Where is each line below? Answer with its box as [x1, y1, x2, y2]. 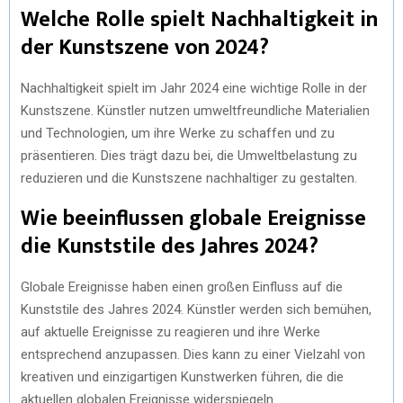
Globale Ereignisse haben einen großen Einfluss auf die [21, 279, 343, 295]
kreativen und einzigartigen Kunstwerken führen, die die [21, 369, 344, 385]
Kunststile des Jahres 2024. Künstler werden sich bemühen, [21, 301, 372, 318]
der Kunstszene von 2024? [21, 30, 269, 66]
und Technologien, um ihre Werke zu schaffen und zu [21, 125, 335, 141]
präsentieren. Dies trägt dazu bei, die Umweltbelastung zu [21, 148, 357, 164]
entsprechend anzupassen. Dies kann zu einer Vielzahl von [21, 346, 365, 363]
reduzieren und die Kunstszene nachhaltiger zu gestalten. [21, 170, 357, 186]
